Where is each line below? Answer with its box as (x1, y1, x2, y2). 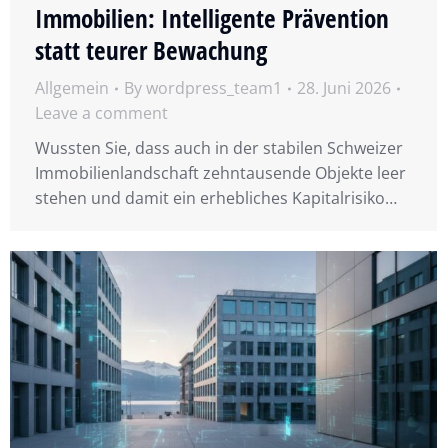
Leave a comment (35, 102, 168, 125)
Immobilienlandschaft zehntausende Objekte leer (35, 162, 406, 185)
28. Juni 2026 (297, 77, 391, 100)
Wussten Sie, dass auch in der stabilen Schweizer (35, 137, 403, 160)
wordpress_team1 (146, 77, 282, 100)
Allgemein (35, 77, 109, 100)
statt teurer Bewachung (35, 33, 267, 68)
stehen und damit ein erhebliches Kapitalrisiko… (35, 187, 397, 210)
